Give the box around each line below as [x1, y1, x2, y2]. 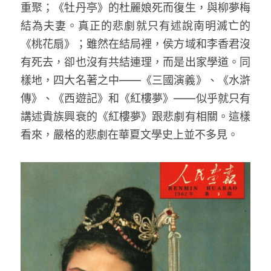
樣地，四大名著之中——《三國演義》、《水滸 [21, 73, 250, 87]
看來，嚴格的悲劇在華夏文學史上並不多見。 [21, 128, 241, 141]
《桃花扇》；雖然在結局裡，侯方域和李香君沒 [21, 37, 250, 50]
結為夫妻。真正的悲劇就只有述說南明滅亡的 [21, 19, 250, 32]
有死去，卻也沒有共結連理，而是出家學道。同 [21, 55, 250, 68]
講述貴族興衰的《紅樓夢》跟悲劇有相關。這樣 [21, 109, 250, 123]
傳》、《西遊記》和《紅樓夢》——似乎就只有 [21, 91, 250, 105]
